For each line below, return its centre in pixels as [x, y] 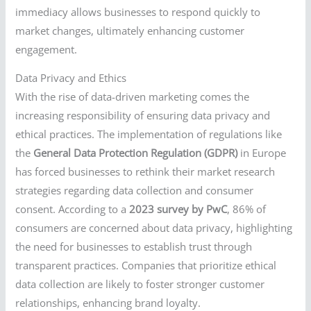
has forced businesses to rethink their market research [145, 172]
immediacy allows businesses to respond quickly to [138, 11]
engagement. [47, 49]
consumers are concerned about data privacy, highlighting [154, 228]
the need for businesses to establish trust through [134, 247]
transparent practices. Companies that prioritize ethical [146, 266]
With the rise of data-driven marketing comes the [133, 97]
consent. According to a [73, 209]
